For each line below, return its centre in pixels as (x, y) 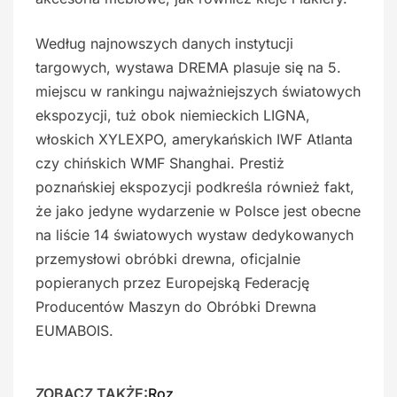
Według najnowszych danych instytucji (164, 43)
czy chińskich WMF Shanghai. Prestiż (160, 163)
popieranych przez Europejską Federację (172, 283)
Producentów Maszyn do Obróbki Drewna (176, 307)
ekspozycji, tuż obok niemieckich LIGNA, (173, 115)
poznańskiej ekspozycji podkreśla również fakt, (195, 187)
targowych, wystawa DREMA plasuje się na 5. (188, 67)
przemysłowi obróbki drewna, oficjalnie (168, 259)
